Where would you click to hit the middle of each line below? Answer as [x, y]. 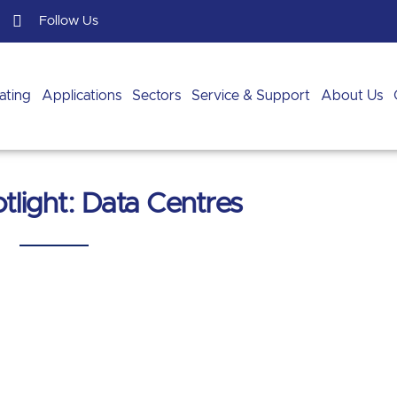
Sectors [156, 96]
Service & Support [250, 96]
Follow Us [68, 21]
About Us [351, 96]
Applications [81, 96]
